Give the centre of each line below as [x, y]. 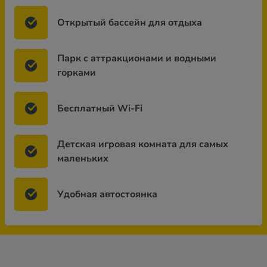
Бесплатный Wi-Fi [100, 108]
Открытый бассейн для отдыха [130, 23]
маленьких [83, 159]
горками [77, 73]
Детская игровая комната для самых [143, 144]
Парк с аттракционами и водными [137, 58]
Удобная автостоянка [107, 194]
